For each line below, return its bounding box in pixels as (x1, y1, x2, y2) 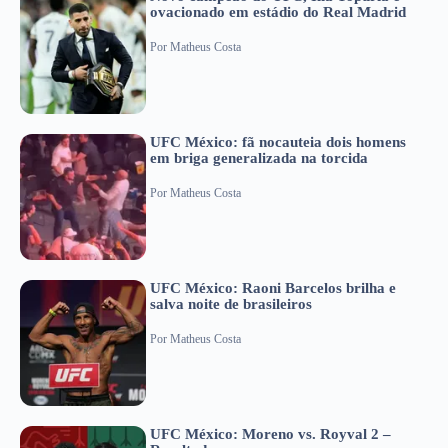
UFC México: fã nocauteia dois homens (150, 134, 406, 151)
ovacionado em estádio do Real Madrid (150, 4, 406, 21)
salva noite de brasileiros (150, 296, 312, 313)
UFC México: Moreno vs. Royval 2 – (150, 425, 391, 442)
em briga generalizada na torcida (150, 150, 368, 167)
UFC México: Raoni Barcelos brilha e (150, 280, 396, 297)
